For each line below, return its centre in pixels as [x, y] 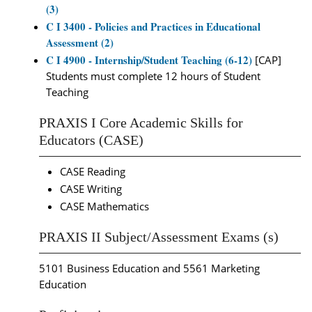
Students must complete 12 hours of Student [153, 76]
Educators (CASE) [91, 140]
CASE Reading [93, 171]
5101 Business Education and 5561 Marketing [149, 268]
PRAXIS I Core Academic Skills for [141, 123]
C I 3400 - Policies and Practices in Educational [153, 26]
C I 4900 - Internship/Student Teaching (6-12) [149, 60]
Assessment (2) [80, 42]
